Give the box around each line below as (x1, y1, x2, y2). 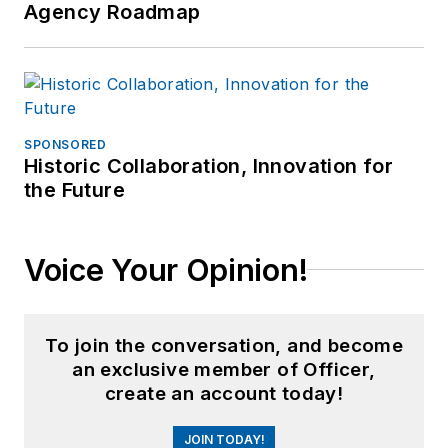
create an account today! (104, 381, 344, 405)
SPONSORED (24, 136, 107, 152)
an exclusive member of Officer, (72, 357, 376, 381)
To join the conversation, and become (44, 333, 404, 357)
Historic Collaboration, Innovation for (24, 153, 394, 178)
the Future (24, 177, 125, 202)
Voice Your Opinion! (24, 251, 308, 288)
